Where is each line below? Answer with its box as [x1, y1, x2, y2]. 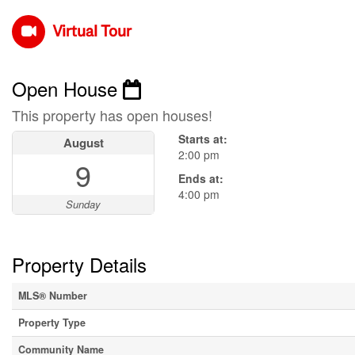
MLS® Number [18, 288, 87, 303]
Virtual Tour [52, 21, 132, 42]
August [63, 134, 104, 152]
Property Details [12, 250, 147, 279]
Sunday [66, 197, 101, 212]
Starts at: [178, 131, 227, 147]
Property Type [18, 315, 86, 330]
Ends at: [178, 170, 223, 187]
